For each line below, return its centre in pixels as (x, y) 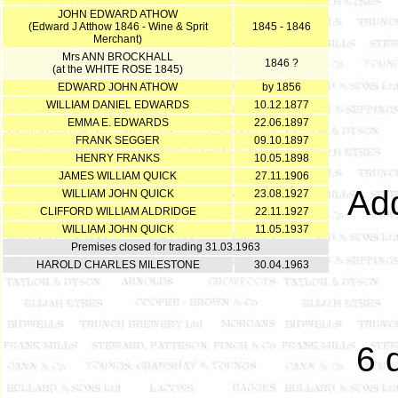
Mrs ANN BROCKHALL (118, 57)
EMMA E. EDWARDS (118, 123)
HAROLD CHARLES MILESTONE (118, 265)
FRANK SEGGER (118, 140)
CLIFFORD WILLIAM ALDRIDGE (118, 211)
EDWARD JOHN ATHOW (118, 87)
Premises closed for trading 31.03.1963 (166, 247)
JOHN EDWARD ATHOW (118, 14)
